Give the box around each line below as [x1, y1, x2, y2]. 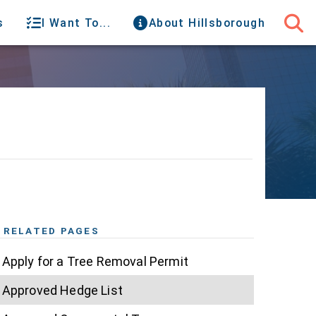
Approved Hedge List [1, 282, 123, 298]
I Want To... [42, 16, 111, 30]
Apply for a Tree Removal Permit [1, 253, 188, 269]
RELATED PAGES [3, 225, 99, 237]
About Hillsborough [148, 16, 265, 30]
